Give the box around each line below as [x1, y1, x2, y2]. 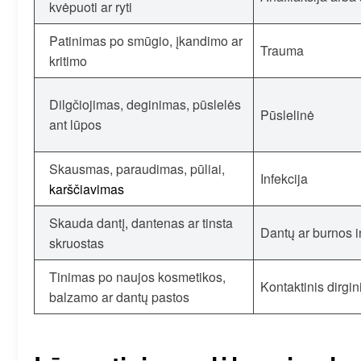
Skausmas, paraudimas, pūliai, [49, 159, 225, 178]
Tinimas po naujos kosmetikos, [49, 267, 226, 286]
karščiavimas [49, 179, 124, 198]
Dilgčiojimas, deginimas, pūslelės [49, 94, 241, 114]
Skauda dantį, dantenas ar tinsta [49, 213, 233, 232]
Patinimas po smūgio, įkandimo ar [49, 31, 243, 50]
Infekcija [260, 168, 308, 188]
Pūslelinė [260, 105, 314, 124]
